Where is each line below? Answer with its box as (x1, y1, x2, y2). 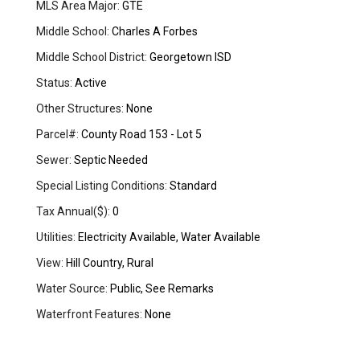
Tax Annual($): (36, 205, 111, 219)
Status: (36, 76, 73, 90)
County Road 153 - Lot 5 (79, 128, 202, 141)
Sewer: (36, 153, 72, 167)
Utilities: (36, 231, 76, 244)
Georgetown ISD (147, 51, 232, 64)
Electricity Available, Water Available (76, 231, 261, 244)
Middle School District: (36, 51, 148, 64)
